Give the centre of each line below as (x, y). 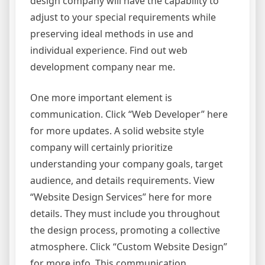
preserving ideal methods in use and (112, 33)
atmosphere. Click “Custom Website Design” (129, 246)
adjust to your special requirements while (123, 17)
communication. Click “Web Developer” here (129, 114)
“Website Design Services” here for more (121, 197)
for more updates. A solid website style (117, 130)
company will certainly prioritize (101, 147)
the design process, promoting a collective (125, 230)
